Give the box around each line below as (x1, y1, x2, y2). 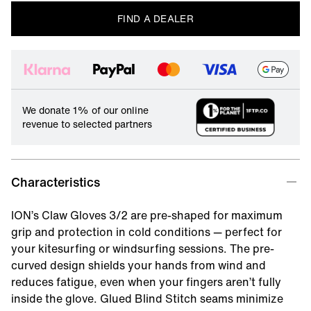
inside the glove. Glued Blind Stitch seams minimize (11, 289, 283, 307)
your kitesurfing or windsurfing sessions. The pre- (11, 239, 274, 257)
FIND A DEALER (117, 11, 194, 26)
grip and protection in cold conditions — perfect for (11, 223, 282, 240)
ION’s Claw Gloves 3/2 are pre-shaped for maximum (11, 206, 283, 224)
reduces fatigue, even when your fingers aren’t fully (11, 273, 281, 290)
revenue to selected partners (22, 116, 152, 131)
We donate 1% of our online (22, 102, 149, 117)
